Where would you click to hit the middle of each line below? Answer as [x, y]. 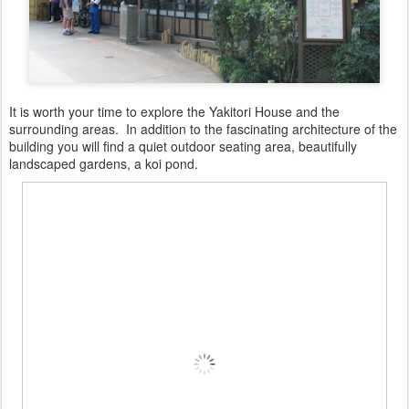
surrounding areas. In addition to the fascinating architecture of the [203, 128]
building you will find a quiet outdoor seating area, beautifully [183, 146]
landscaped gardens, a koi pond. [105, 163]
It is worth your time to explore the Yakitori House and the [174, 111]
